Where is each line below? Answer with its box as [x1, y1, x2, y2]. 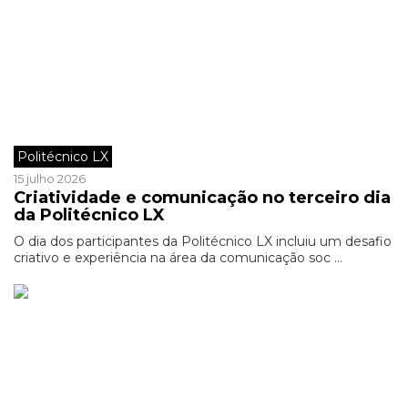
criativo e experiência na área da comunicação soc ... [14, 250, 342, 266]
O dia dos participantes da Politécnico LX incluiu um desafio [14, 233, 392, 250]
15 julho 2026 [14, 171, 86, 186]
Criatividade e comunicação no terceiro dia [14, 188, 391, 208]
